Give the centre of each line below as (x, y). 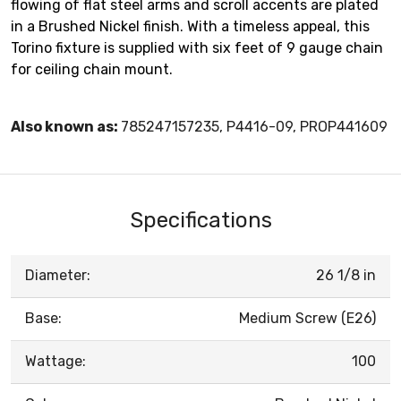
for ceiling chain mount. (92, 69)
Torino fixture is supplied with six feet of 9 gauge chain (197, 47)
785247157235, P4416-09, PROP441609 (254, 126)
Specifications (200, 220)
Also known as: (66, 126)
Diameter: (58, 275)
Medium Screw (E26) (307, 318)
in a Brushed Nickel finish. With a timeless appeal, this (190, 26)
